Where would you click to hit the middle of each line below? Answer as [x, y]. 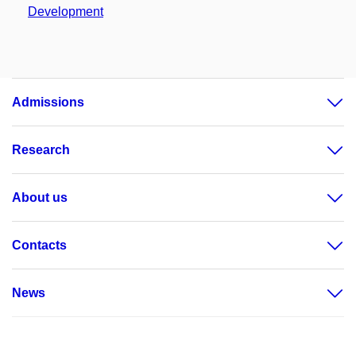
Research [41, 150]
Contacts [39, 245]
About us [40, 197]
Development [66, 12]
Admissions [48, 102]
